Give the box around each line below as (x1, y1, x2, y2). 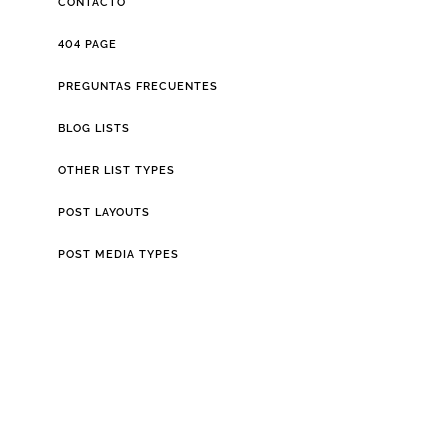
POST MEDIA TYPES (57, 247, 179, 261)
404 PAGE (57, 37, 117, 51)
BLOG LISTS (57, 121, 130, 135)
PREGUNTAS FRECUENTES (57, 79, 218, 93)
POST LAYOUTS (57, 205, 150, 219)
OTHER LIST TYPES (57, 163, 175, 177)
